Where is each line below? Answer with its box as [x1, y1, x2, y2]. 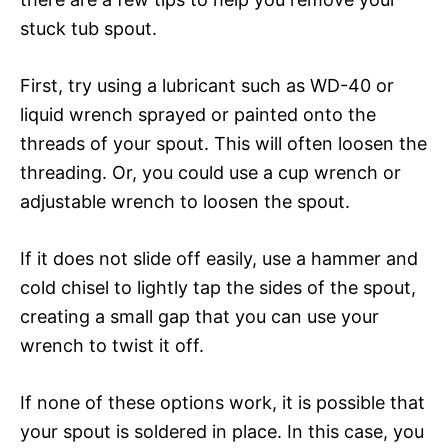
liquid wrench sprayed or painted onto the [20, 103, 376, 125]
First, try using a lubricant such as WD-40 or [20, 74, 394, 96]
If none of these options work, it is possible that [20, 391, 425, 413]
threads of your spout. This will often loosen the [20, 132, 427, 154]
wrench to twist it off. [20, 334, 204, 356]
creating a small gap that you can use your [20, 305, 379, 327]
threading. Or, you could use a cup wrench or [20, 161, 401, 183]
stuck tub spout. [20, 17, 157, 39]
